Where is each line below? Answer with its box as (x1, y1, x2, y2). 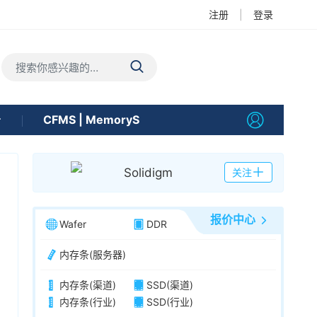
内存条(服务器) (59, 248, 126, 260)
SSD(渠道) (146, 279, 194, 291)
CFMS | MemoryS (43, 113, 139, 127)
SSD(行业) (146, 296, 194, 308)
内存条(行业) (59, 296, 116, 308)
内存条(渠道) (59, 279, 116, 291)
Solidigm (123, 166, 173, 180)
